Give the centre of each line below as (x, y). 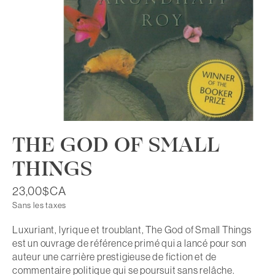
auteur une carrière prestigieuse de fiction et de (115, 257)
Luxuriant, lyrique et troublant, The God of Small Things (132, 230)
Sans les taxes (40, 206)
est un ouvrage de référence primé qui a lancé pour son (130, 243)
